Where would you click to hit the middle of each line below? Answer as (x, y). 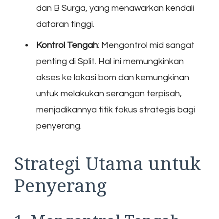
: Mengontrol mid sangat (146, 45)
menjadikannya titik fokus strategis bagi (116, 109)
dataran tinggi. (65, 24)
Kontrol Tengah (67, 45)
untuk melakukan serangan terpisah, (109, 93)
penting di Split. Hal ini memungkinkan (110, 61)
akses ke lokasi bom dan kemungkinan (113, 77)
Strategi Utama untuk (107, 163)
